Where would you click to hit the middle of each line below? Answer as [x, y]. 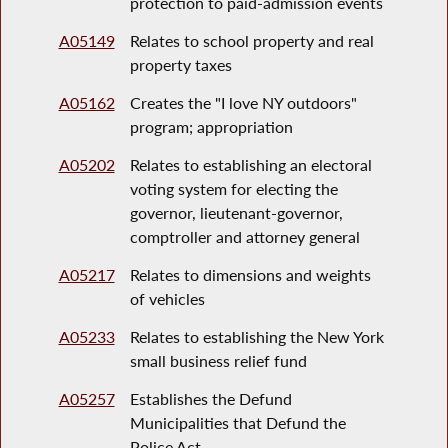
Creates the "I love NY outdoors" [243, 103]
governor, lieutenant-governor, [236, 213]
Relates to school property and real [251, 41]
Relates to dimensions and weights [250, 275]
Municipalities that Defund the [237, 423]
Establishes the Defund [210, 399]
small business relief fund [218, 361]
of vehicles [167, 299]
